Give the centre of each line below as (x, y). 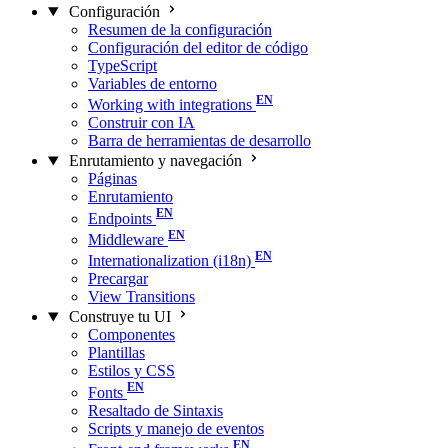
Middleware (126, 239)
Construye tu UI (119, 317)
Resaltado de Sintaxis (155, 410)
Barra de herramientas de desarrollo (199, 141)
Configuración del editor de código (198, 47)
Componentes (131, 335)
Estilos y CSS (131, 371)
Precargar (118, 279)
